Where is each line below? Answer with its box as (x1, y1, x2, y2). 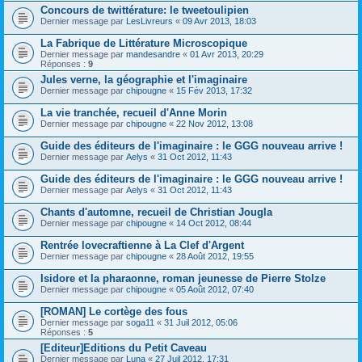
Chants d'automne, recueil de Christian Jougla (40, 206, 272, 218)
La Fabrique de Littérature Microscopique (40, 37, 247, 49)
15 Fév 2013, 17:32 (176, 86, 252, 95)
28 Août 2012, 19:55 (176, 251, 254, 261)
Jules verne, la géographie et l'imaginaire (40, 74, 247, 86)
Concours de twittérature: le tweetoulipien (40, 4, 249, 16)
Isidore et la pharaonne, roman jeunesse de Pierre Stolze (40, 272, 326, 284)
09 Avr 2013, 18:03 (183, 16, 256, 26)
